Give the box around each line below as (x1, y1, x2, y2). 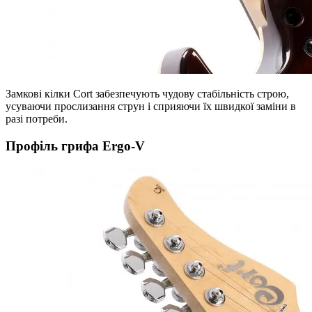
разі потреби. (6, 113, 68, 125)
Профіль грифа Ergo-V (6, 138, 145, 153)
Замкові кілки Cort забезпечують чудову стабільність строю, (6, 88, 289, 100)
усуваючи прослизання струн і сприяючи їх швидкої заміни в (6, 100, 296, 113)
